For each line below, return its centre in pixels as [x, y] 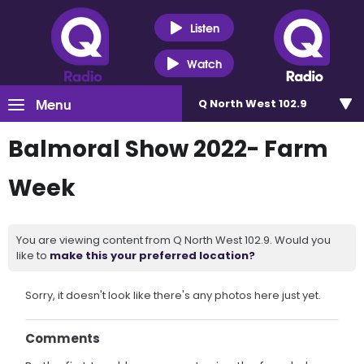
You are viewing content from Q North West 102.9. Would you [173, 240]
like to [33, 256]
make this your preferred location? [152, 256]
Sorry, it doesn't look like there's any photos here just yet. [173, 295]
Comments [63, 338]
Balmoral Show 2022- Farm [168, 149]
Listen [204, 27]
